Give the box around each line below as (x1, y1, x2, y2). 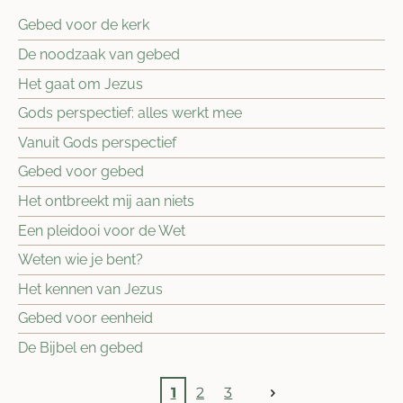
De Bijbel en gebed (18, 339, 143, 357)
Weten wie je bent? (18, 251, 143, 269)
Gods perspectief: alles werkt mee (18, 104, 242, 122)
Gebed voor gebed (18, 163, 144, 181)
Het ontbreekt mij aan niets (18, 193, 194, 210)
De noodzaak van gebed (18, 46, 180, 64)
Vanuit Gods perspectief (18, 133, 176, 151)
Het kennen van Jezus (18, 280, 163, 298)
